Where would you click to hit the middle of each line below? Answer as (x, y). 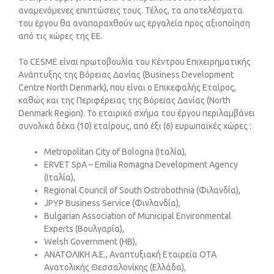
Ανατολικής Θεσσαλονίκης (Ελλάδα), (115, 267)
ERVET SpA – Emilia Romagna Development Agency (141, 165)
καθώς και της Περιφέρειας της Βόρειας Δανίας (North (124, 100)
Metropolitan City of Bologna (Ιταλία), (115, 152)
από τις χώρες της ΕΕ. (61, 36)
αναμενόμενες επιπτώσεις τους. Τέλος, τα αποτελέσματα (131, 10)
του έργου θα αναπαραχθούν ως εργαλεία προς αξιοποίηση (134, 23)
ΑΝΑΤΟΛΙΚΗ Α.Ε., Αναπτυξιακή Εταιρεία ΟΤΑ (130, 254)
